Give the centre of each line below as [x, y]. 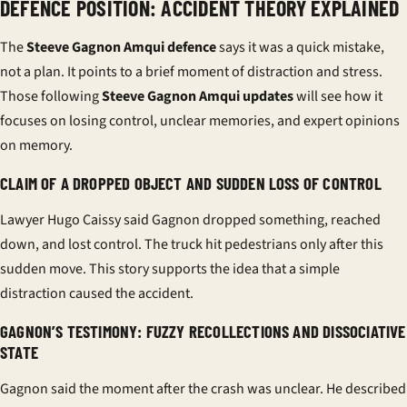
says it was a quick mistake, [300, 47]
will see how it [338, 96]
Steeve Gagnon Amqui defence [121, 47]
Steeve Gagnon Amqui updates [198, 96]
